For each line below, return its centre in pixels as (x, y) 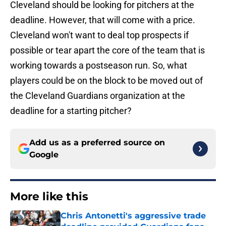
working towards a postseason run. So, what (99, 66)
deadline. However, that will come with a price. (103, 20)
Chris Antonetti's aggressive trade (133, 216)
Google (44, 155)
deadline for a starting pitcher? (71, 111)
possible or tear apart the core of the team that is (107, 50)
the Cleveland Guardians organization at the (98, 96)
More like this (49, 197)
